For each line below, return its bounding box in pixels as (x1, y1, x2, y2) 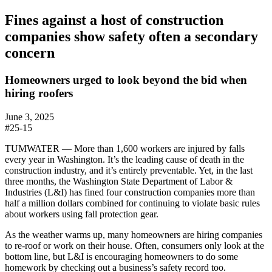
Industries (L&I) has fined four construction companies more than (5, 186, 255, 197)
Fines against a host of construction (5, 12, 223, 28)
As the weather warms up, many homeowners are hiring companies (5, 229, 262, 240)
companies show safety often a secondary (5, 28, 258, 44)
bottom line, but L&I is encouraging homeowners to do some (5, 251, 238, 262)
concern (5, 44, 55, 61)
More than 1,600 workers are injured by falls (72, 143, 245, 154)
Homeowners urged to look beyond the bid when (5, 73, 247, 86)
